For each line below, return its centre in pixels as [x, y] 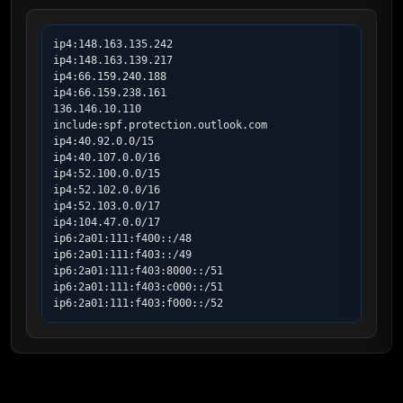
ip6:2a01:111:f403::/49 [122, 255]
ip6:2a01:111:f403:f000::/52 [138, 303]
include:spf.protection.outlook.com [160, 125]
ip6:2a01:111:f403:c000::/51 [138, 287]
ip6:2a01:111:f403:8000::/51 [138, 271]
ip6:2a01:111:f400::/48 [122, 238]
